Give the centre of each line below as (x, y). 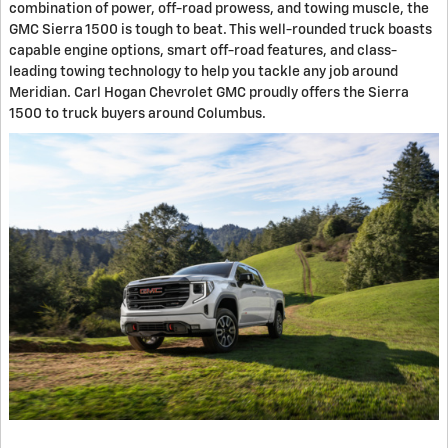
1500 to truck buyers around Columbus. (137, 114)
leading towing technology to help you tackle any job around (203, 72)
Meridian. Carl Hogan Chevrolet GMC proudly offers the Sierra (209, 93)
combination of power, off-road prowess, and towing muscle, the (219, 9)
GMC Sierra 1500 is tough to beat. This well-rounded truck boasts (220, 30)
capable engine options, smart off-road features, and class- (203, 51)
